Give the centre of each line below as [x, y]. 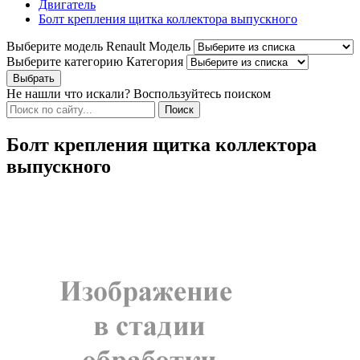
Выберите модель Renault [76, 47]
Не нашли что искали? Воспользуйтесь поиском [139, 94]
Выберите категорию [65, 62]
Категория [155, 62]
